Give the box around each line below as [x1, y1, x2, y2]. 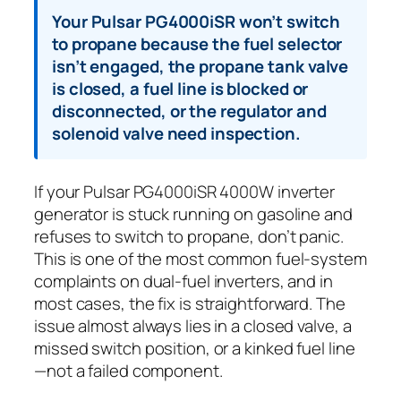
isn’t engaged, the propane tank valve [52, 55, 349, 79]
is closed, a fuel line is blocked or [52, 77, 309, 101]
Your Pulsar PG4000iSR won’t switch [52, 10, 340, 34]
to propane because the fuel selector [52, 32, 343, 56]
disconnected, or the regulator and [52, 99, 327, 124]
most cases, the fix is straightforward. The [34, 292, 346, 316]
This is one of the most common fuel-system [34, 247, 367, 271]
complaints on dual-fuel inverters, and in [34, 269, 333, 294]
